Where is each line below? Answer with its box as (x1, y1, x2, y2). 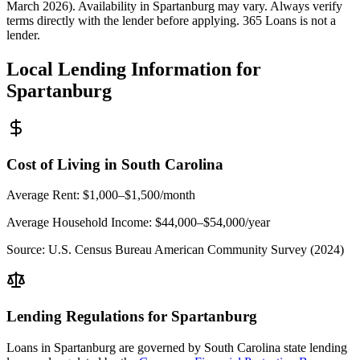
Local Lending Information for (6, 59, 261, 80)
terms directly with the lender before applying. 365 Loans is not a (6, 14, 336, 28)
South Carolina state (204, 340, 306, 354)
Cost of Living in (6, 155, 121, 173)
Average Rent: (6, 188, 80, 202)
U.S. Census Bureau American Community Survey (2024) (48, 243, 344, 257)
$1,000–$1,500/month (83, 188, 195, 202)
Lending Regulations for (6, 308, 171, 325)
